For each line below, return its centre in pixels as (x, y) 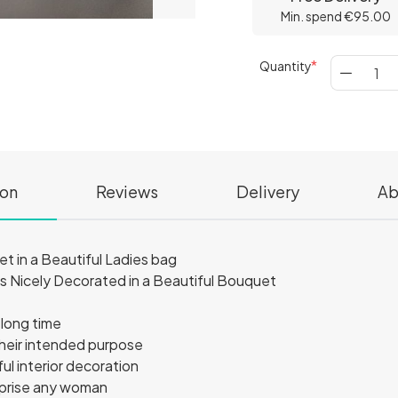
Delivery (267, 191)
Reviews (127, 191)
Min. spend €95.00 (336, 16)
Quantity (286, 66)
